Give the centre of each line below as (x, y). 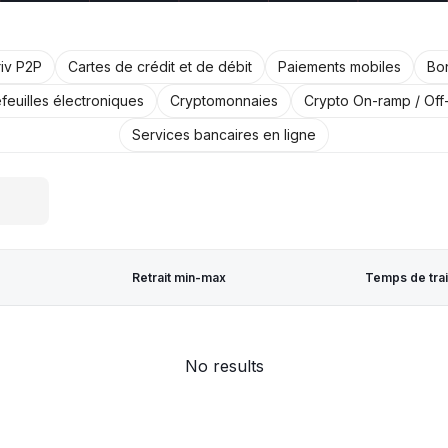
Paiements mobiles (339, 66)
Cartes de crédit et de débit (160, 66)
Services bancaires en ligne (224, 134)
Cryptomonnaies (223, 100)
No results (224, 366)
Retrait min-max (179, 277)
